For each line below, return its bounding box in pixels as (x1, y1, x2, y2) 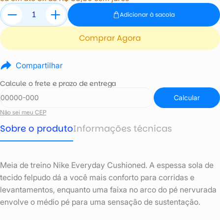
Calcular (174, 93, 200, 102)
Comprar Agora (79, 32, 141, 44)
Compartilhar (16, 60, 63, 71)
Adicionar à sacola (120, 10, 175, 19)
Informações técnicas (73, 122, 172, 135)
